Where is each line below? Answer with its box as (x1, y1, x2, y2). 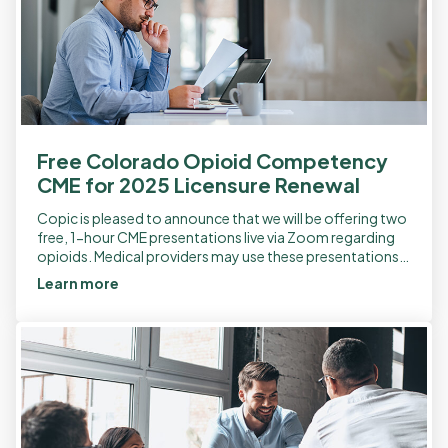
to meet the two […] (37, 265, 163, 284)
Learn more (37, 273, 121, 292)
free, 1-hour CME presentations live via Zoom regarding (37, 227, 395, 246)
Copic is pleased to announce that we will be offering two (37, 208, 407, 227)
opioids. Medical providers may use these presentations (37, 246, 399, 265)
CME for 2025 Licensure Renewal (37, 171, 360, 197)
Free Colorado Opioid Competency (37, 147, 388, 173)
